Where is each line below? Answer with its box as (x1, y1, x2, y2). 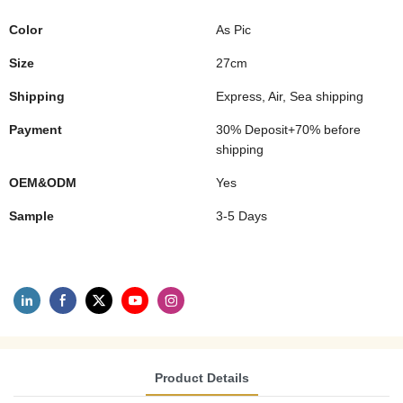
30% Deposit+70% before (216, 122, 361, 137)
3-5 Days (216, 209, 267, 223)
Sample (9, 209, 54, 223)
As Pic (216, 22, 251, 37)
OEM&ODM (9, 175, 76, 190)
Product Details (154, 370, 249, 385)
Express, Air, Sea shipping (216, 89, 363, 103)
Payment (9, 122, 62, 137)
